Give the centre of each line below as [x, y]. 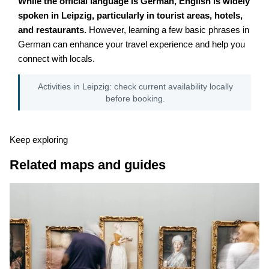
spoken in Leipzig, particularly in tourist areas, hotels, [131, 16]
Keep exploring [38, 140]
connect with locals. [57, 59]
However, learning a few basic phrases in [168, 30]
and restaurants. [53, 30]
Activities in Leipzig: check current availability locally [135, 87]
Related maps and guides [87, 165]
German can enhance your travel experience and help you [132, 45]
